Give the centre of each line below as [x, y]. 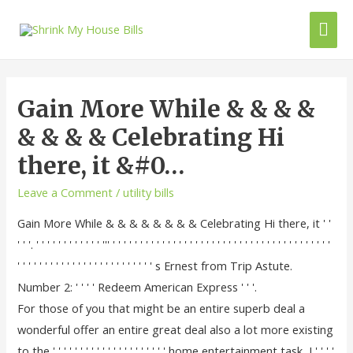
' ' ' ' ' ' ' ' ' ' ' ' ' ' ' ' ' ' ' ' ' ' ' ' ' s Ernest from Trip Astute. [155, 265]
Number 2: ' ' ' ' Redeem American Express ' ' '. [137, 286]
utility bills [149, 192]
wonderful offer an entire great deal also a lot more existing [176, 329]
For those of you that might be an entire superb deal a [162, 308]
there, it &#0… [101, 165]
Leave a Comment [65, 192]
